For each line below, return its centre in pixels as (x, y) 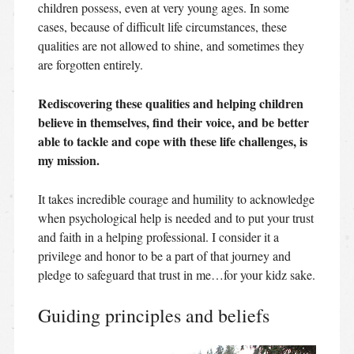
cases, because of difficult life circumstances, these (162, 26)
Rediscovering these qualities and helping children (170, 103)
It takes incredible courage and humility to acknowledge (176, 198)
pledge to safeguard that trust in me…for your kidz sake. (176, 274)
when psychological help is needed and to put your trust (175, 217)
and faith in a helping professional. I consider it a (158, 236)
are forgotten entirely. (90, 64)
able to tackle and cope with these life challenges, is (172, 141)
